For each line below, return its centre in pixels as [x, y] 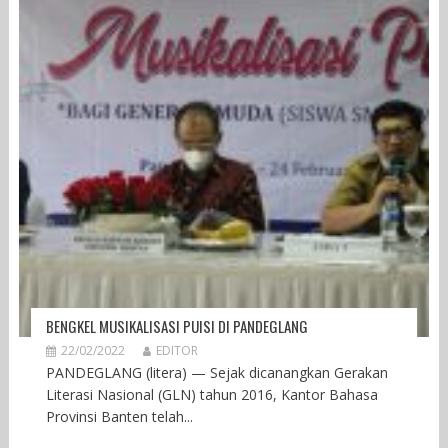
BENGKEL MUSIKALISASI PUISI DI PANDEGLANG [176, 326]
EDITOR [176, 351]
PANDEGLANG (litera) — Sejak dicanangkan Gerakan [216, 373]
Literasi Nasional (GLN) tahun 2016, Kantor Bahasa [211, 395]
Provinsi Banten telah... [119, 417]
